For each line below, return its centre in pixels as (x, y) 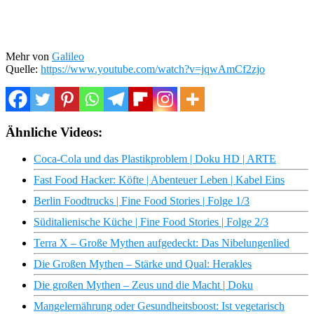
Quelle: (23, 69)
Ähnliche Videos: (54, 132)
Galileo (68, 56)
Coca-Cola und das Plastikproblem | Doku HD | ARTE (155, 159)
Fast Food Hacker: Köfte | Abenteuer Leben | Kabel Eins (159, 180)
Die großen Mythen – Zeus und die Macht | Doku (143, 285)
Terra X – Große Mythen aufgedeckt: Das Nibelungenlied (162, 243)
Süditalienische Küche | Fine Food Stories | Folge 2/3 (151, 222)
